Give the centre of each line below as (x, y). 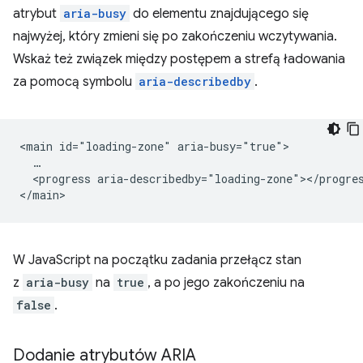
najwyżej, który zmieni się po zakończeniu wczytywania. (175, 37)
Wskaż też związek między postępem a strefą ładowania (179, 60)
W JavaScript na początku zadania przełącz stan (157, 261)
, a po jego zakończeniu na (226, 283)
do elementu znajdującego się (219, 14)
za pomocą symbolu (74, 82)
